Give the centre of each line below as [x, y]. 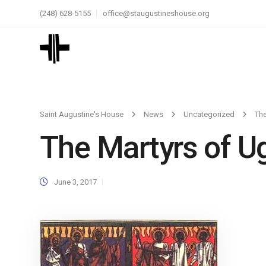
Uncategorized [209, 114]
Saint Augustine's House [82, 114]
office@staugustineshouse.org [156, 13]
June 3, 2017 [75, 182]
